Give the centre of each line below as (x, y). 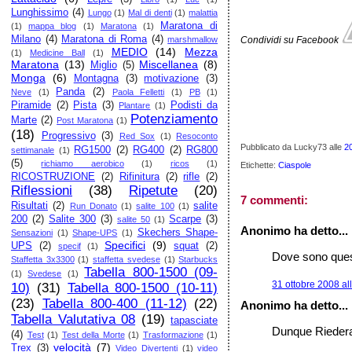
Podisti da (194, 105)
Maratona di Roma (104, 39)
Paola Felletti (138, 92)
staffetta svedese (126, 259)
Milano (26, 39)
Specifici (125, 245)
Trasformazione (173, 335)
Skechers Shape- (178, 233)
